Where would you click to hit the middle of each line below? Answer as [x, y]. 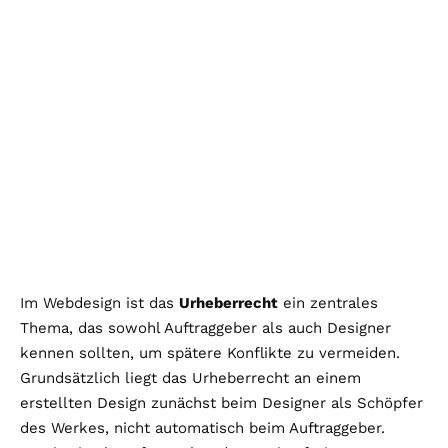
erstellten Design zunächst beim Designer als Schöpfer [221, 402]
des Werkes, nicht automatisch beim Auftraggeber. [202, 427]
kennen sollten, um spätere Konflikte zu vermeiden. [210, 352]
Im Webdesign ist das [99, 302]
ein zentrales [328, 302]
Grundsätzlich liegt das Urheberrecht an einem [190, 377]
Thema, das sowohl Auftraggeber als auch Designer [205, 327]
